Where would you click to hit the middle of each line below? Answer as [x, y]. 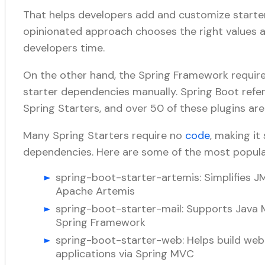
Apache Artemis [96, 191]
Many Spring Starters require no [104, 135]
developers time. [64, 48]
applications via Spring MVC [125, 254]
